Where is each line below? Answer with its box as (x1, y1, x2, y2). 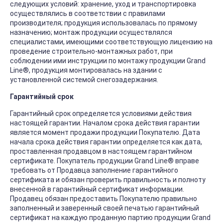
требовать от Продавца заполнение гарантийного (10, 166, 178, 175)
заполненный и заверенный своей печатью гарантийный (10, 204, 199, 213)
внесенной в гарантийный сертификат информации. (10, 185, 184, 194)
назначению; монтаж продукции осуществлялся (10, 28, 172, 37)
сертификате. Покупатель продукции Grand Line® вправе (10, 157, 199, 165)
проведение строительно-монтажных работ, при (10, 47, 173, 56)
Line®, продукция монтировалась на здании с (10, 66, 162, 75)
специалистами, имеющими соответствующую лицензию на (10, 38, 213, 46)
